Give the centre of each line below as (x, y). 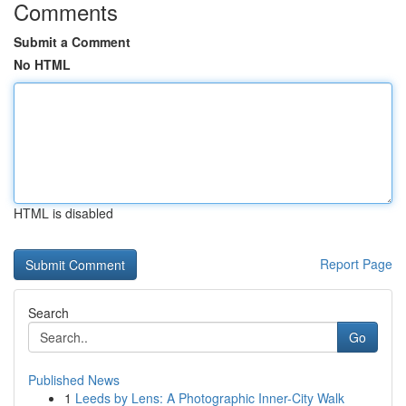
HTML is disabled (63, 213)
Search (48, 313)
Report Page (356, 264)
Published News (74, 380)
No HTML (42, 64)
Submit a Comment (72, 42)
